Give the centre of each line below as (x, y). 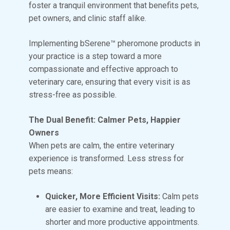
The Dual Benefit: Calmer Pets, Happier (105, 120)
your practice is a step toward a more (95, 56)
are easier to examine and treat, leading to (120, 209)
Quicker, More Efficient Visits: (103, 196)
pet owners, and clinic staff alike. (88, 18)
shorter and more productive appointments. (122, 222)
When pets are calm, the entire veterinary (102, 145)
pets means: (51, 171)
